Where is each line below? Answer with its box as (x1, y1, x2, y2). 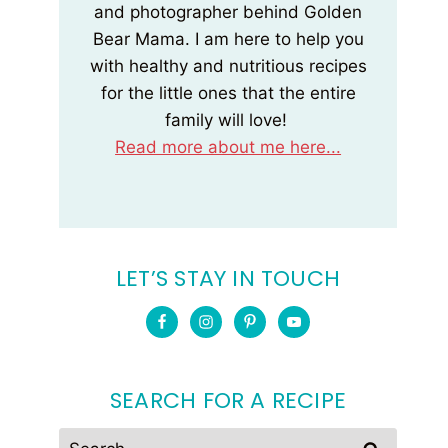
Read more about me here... (115, 137, 342, 157)
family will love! (164, 110, 292, 130)
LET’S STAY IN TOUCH (115, 263, 341, 294)
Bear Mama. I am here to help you (92, 29, 364, 49)
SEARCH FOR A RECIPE (109, 385, 347, 416)
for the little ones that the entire (100, 83, 356, 103)
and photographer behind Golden (94, 2, 363, 22)
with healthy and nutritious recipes (89, 56, 367, 76)
